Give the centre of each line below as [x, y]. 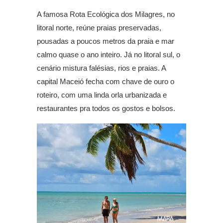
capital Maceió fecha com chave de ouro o [106, 82]
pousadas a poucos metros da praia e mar [106, 41]
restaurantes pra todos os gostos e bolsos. [106, 109]
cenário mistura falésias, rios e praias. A [101, 68]
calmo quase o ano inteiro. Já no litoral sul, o [109, 55]
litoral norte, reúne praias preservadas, [99, 28]
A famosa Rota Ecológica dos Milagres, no [106, 14]
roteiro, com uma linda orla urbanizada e [102, 95]
